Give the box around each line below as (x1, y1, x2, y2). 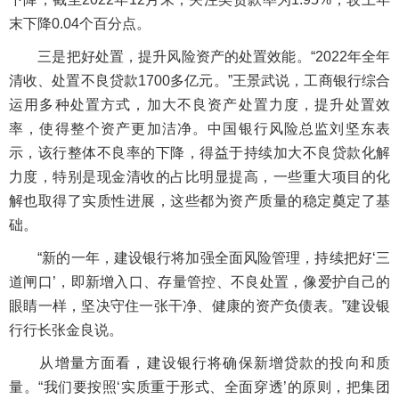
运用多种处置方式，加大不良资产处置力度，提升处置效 (9, 97, 390, 112)
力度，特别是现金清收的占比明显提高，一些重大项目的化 (9, 169, 390, 184)
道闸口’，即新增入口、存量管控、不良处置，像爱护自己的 (9, 274, 390, 289)
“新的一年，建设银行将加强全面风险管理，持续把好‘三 (9, 250, 390, 265)
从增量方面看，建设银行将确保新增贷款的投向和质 (9, 355, 390, 370)
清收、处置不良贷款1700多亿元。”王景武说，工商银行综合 (9, 73, 390, 88)
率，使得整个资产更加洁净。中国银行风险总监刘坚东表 (9, 121, 390, 136)
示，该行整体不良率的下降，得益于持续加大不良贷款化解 (9, 145, 390, 160)
